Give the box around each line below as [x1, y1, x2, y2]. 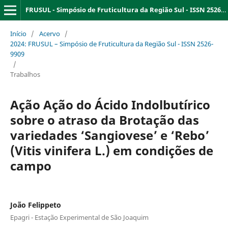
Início [10, 28, 26, 38]
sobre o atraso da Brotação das [10, 111, 199, 128]
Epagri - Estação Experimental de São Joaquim [10, 212, 149, 222]
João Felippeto [10, 199, 61, 210]
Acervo [39, 28, 60, 38]
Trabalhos [10, 69, 40, 79]
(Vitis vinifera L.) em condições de [10, 141, 213, 159]
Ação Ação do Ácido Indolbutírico [10, 96, 210, 113]
